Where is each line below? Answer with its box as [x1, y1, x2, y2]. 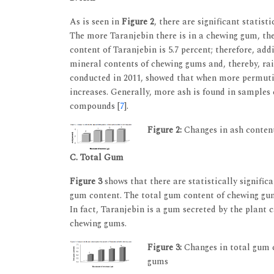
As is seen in [70, 15, 122, 28]
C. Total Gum [70, 151, 124, 165]
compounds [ [70, 99, 120, 113]
